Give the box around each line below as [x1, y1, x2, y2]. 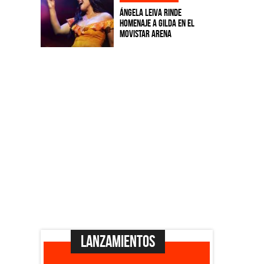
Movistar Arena [119, 28, 171, 39]
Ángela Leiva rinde [119, 6, 181, 18]
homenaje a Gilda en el [119, 17, 194, 28]
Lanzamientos [80, 232, 155, 251]
